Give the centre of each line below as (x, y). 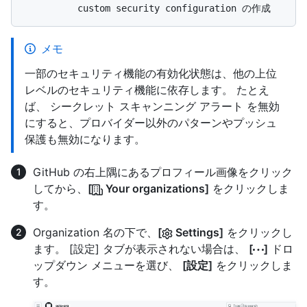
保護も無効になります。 (85, 139)
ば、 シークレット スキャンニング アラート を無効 (152, 107)
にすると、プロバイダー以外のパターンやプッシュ (151, 123)
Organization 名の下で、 (95, 233)
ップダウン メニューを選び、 (108, 266)
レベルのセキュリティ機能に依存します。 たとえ (147, 90)
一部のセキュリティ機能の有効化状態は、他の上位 (151, 74)
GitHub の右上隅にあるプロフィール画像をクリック (163, 172)
